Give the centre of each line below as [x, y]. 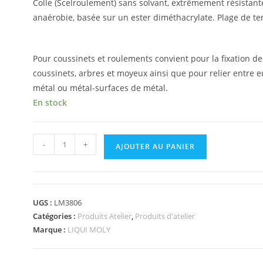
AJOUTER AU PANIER [155, 146]
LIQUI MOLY [89, 230]
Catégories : [55, 216]
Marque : [50, 230]
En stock [50, 102]
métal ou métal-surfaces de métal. [100, 88]
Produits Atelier [104, 216]
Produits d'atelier [165, 216]
